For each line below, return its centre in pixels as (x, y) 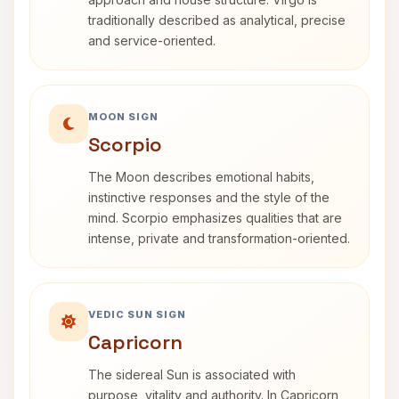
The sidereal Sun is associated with (192, 375)
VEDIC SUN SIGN (137, 314)
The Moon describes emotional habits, (201, 177)
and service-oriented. (152, 41)
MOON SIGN (123, 117)
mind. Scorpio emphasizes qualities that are (215, 218)
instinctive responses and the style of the (209, 197)
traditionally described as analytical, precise (217, 20)
